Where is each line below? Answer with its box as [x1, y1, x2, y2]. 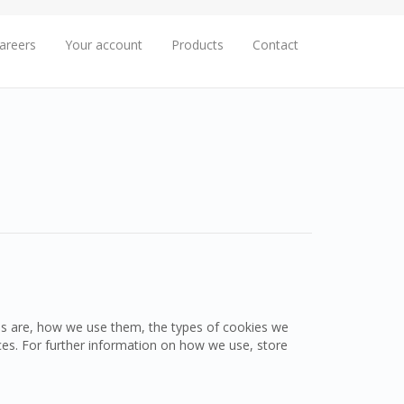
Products [171, 36, 224, 53]
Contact [252, 36, 298, 53]
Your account [65, 36, 142, 53]
